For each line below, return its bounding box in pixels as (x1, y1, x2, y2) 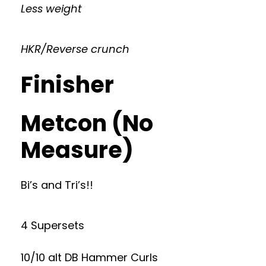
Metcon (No (21, 107, 153, 139)
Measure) (21, 134, 134, 166)
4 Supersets (21, 218, 84, 233)
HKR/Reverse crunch (21, 42, 129, 56)
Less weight (21, 1, 82, 16)
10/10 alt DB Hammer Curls (21, 250, 158, 265)
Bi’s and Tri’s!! (21, 178, 93, 192)
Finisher (21, 69, 114, 100)
